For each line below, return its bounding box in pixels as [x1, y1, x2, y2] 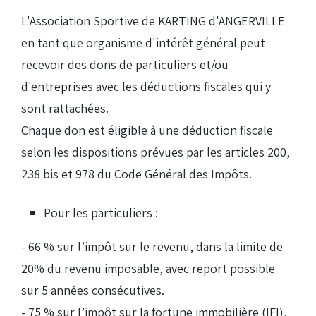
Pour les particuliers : [44, 205, 158, 221]
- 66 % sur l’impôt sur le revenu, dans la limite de [21, 238, 283, 255]
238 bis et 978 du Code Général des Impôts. [21, 166, 252, 183]
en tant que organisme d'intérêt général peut [21, 35, 265, 51]
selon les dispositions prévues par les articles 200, [21, 144, 290, 161]
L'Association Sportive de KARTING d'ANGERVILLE [21, 13, 285, 30]
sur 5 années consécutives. [21, 282, 164, 299]
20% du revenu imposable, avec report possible [21, 260, 275, 277]
